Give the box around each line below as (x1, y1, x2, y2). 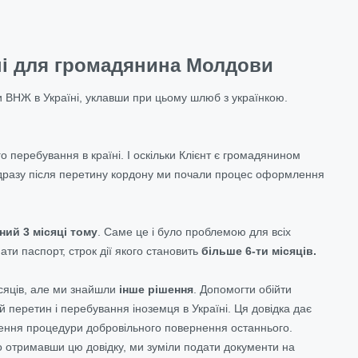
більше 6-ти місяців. (201, 244, 316, 257)
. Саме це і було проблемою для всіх (97, 225, 291, 238)
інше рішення (116, 282, 193, 296)
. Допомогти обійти (193, 282, 292, 296)
